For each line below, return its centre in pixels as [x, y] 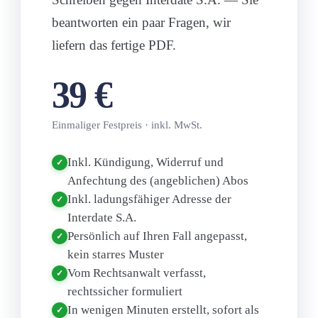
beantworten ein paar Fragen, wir [141, 22]
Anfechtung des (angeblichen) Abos [158, 180]
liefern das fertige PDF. [114, 45]
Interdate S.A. [102, 217]
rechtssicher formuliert [125, 291]
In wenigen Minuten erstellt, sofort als [163, 309]
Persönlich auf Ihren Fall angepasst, [157, 236]
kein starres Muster [116, 254]
